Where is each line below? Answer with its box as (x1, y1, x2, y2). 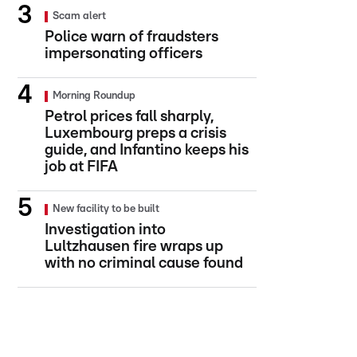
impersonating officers (45, 46, 202, 61)
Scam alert (53, 11, 106, 22)
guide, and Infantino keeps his (45, 143, 249, 158)
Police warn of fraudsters (45, 29, 218, 45)
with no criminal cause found (45, 256, 243, 271)
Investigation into (45, 222, 166, 237)
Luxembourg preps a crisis (45, 126, 226, 141)
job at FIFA (45, 159, 118, 175)
